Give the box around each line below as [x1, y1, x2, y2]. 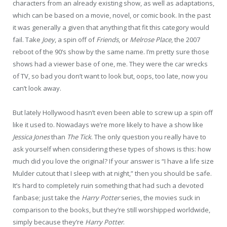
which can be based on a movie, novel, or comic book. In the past [13, 10, 211, 20]
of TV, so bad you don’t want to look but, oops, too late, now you [13, 71, 208, 81]
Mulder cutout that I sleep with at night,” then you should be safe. [13, 169, 212, 178]
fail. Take [13, 34, 42, 44]
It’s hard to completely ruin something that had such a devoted [13, 181, 204, 191]
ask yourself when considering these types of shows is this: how [13, 144, 211, 154]
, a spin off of [55, 34, 96, 44]
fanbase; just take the [13, 193, 82, 203]
